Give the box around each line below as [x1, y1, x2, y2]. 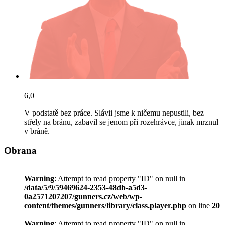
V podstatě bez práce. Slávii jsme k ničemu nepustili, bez [24, 108, 204, 117]
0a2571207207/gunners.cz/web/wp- [24, 192, 142, 201]
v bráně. [24, 126, 50, 135]
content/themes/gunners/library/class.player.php [24, 201, 186, 210]
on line [186, 201, 212, 210]
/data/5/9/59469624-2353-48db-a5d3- [24, 183, 147, 192]
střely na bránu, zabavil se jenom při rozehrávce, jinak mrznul [24, 117, 218, 126]
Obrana [4, 145, 37, 156]
